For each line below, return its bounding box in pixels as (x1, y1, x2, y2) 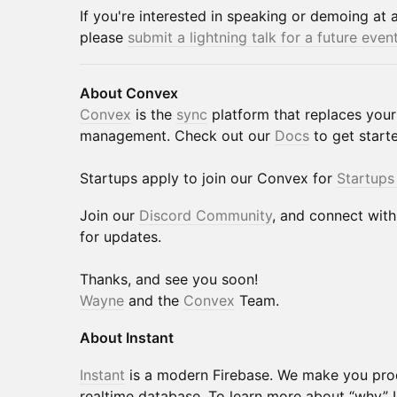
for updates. (80, 228, 161, 245)
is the (131, 105, 176, 123)
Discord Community (139, 206, 272, 224)
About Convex (80, 84, 178, 102)
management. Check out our (80, 127, 275, 144)
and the (124, 292, 183, 309)
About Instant (80, 329, 174, 346)
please (80, 28, 128, 46)
